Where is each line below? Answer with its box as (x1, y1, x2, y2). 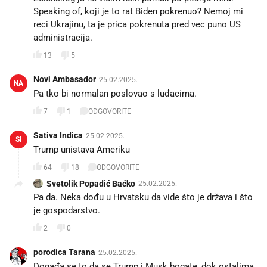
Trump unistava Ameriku (33, 144, 130, 156)
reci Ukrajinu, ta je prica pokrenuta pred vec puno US (33, 19, 241, 30)
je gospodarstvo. (33, 205, 100, 216)
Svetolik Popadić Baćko (46, 179, 135, 189)
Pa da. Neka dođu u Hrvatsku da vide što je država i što (33, 192, 253, 203)
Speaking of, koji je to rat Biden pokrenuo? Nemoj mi (33, 6, 243, 17)
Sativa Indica (33, 131, 83, 141)
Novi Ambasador (33, 74, 96, 85)
